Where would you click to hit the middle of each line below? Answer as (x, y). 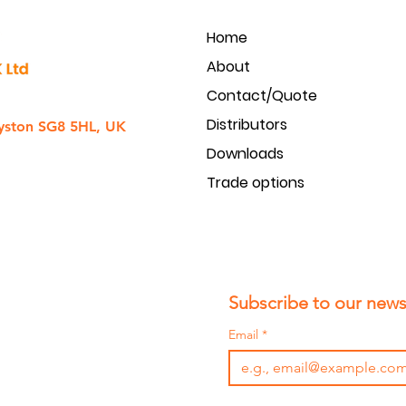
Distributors (247, 125)
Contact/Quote (262, 96)
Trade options (256, 183)
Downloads (245, 154)
